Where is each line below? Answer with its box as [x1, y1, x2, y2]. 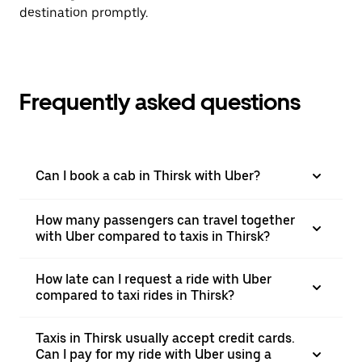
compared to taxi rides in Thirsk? [36, 288, 234, 303]
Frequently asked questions [19, 88, 301, 116]
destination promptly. [19, 5, 148, 20]
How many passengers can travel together [36, 213, 295, 228]
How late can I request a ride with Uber [36, 271, 271, 287]
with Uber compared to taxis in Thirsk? [36, 229, 270, 244]
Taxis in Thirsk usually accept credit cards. [36, 330, 295, 346]
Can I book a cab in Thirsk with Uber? [36, 168, 260, 183]
